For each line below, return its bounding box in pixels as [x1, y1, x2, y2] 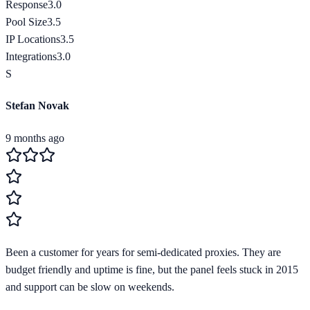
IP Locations [6, 33, 60, 45]
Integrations [6, 51, 57, 62]
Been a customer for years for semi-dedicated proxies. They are [6, 246, 281, 258]
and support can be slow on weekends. [6, 280, 174, 293]
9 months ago [6, 131, 64, 144]
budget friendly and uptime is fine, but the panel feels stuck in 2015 [6, 263, 298, 275]
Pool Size [6, 16, 47, 28]
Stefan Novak [6, 100, 69, 112]
